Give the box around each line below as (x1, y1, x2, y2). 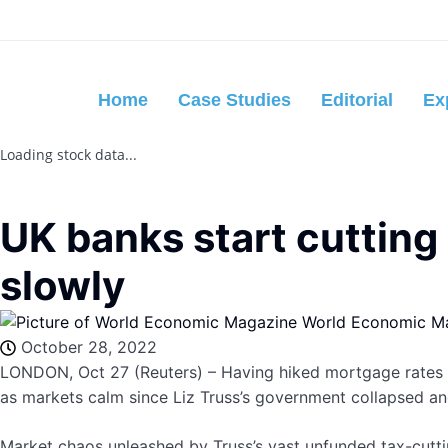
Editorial (321, 90, 393, 110)
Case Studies (178, 90, 291, 110)
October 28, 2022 (21, 337, 157, 357)
